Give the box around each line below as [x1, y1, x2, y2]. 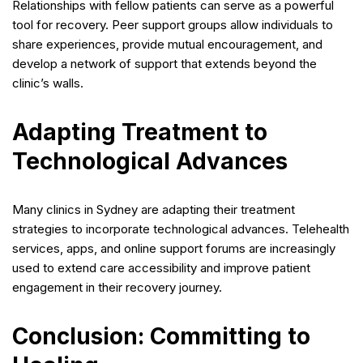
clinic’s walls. [12, 75, 83, 91]
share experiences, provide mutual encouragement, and [12, 36, 322, 52]
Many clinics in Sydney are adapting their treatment [12, 201, 295, 217]
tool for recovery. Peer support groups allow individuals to [12, 16, 333, 32]
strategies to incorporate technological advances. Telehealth [12, 220, 349, 237]
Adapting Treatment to [12, 117, 267, 146]
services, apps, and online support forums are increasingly [12, 240, 335, 256]
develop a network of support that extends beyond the [12, 55, 317, 71]
